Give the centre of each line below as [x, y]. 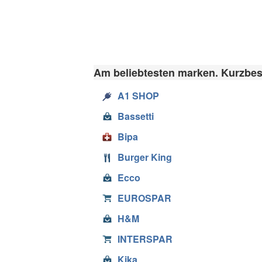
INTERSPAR [145, 239]
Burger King [145, 157]
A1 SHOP [138, 95]
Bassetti [136, 116]
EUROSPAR [144, 198]
